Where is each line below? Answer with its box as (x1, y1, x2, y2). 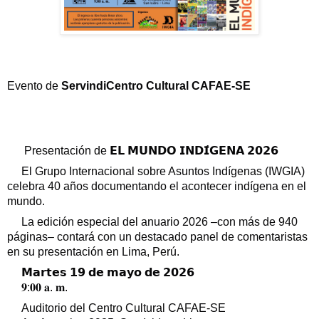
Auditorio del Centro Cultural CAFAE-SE (19, 301, 226, 314)
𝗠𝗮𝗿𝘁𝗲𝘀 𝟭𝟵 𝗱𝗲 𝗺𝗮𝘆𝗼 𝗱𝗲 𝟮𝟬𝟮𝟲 (19, 266, 194, 278)
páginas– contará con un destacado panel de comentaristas (7, 231, 308, 244)
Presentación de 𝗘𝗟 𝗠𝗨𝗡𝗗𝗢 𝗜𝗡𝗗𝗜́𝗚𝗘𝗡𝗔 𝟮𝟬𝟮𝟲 (19, 145, 278, 157)
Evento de (7, 80, 58, 93)
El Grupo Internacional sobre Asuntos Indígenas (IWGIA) (19, 165, 305, 178)
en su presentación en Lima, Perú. (7, 246, 179, 258)
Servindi (61, 80, 106, 93)
